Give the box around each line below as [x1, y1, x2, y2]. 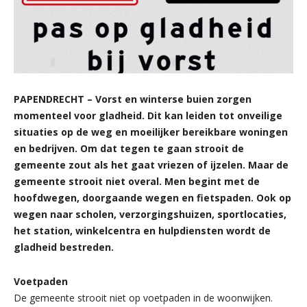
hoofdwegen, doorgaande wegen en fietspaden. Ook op [14, 191, 291, 205]
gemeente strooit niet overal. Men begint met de [14, 175, 260, 188]
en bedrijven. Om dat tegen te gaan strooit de [14, 142, 244, 156]
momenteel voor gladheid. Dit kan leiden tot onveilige [14, 109, 282, 123]
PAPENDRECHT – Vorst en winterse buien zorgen [14, 93, 251, 106]
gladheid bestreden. [14, 241, 114, 254]
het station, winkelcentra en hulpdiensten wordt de [14, 224, 271, 238]
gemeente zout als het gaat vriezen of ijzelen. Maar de [14, 158, 288, 172]
